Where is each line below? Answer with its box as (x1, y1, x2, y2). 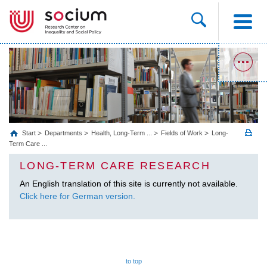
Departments (45, 129, 82, 136)
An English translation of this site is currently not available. (20, 178, 238, 188)
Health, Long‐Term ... (91, 129, 152, 136)
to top (125, 257, 142, 265)
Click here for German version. (20, 191, 135, 201)
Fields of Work (161, 129, 203, 136)
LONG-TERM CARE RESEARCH (20, 159, 210, 172)
